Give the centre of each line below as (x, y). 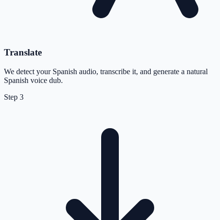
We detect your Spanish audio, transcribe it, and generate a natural (106, 71)
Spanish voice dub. (33, 80)
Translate (23, 52)
